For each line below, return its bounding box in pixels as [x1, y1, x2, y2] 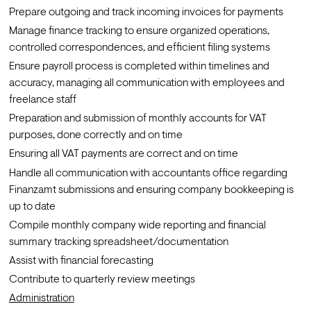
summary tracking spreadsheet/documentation [8, 236, 228, 248]
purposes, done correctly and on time [8, 130, 183, 142]
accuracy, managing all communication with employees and [8, 77, 285, 89]
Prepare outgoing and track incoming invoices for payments [8, 6, 283, 18]
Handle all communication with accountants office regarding [8, 167, 287, 179]
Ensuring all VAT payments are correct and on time [8, 149, 238, 160]
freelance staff [8, 94, 76, 106]
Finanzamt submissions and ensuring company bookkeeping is [8, 184, 294, 196]
